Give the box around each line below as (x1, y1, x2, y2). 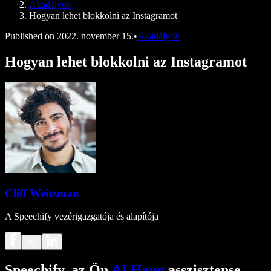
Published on (5, 31, 54, 41)
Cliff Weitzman (5, 186, 79, 200)
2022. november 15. (57, 31, 134, 41)
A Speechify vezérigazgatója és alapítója (5, 211, 158, 222)
